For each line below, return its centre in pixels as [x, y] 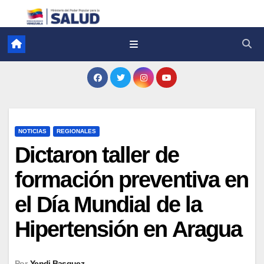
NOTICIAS [32, 131]
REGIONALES [76, 131]
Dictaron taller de [97, 155]
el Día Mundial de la [108, 204]
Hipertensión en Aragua [128, 229]
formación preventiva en [132, 179]
